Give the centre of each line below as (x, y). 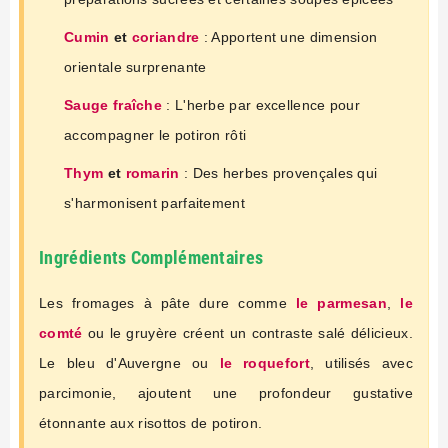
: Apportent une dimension (288, 36)
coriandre (165, 36)
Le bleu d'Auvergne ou (129, 362)
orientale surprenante (135, 66)
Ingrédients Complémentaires (151, 257)
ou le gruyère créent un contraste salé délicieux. (247, 332)
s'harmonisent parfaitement (154, 202)
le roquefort (264, 362)
